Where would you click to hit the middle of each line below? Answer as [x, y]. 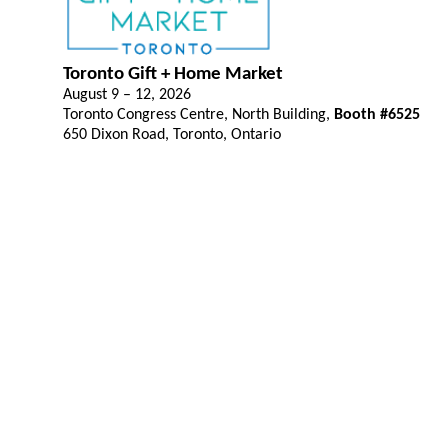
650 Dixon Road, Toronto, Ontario [172, 135]
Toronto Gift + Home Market [173, 74]
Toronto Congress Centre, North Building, [198, 115]
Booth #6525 [377, 115]
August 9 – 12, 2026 [127, 95]
